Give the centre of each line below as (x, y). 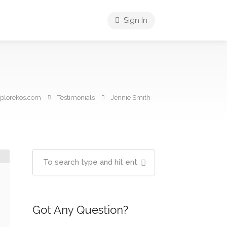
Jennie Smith (131, 98)
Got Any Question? (80, 210)
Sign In (135, 20)
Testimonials (76, 98)
